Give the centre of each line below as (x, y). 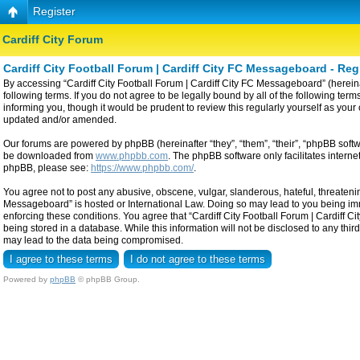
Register (54, 11)
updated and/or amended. (60, 119)
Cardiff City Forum (53, 40)
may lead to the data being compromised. (93, 240)
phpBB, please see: (47, 168)
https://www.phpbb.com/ (142, 168)
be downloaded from (49, 155)
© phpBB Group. (108, 279)
